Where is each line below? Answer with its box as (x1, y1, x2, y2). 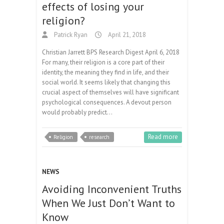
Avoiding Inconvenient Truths (42, 181, 181, 196)
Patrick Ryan (52, 30, 87, 39)
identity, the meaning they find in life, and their (42, 67, 169, 76)
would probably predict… (42, 107, 112, 116)
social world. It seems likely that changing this (42, 77, 170, 86)
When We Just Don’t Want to (42, 195, 175, 210)
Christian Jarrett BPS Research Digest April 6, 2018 (42, 47, 179, 56)
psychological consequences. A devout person (42, 97, 171, 106)
